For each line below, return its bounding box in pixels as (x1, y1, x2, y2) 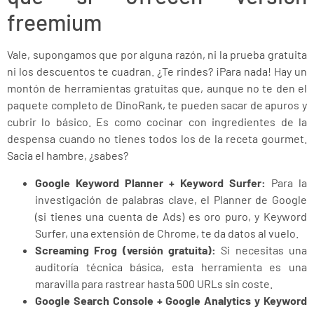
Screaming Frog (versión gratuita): (35, 243, 216, 257)
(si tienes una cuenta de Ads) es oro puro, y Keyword (35, 209, 307, 223)
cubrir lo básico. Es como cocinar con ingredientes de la (7, 115, 307, 129)
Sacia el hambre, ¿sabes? (7, 149, 128, 163)
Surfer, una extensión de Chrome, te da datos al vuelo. (35, 226, 299, 240)
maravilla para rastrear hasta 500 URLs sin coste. (35, 276, 273, 290)
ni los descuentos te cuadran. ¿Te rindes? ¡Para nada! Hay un (7, 64, 307, 78)
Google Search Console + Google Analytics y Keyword (35, 293, 307, 307)
